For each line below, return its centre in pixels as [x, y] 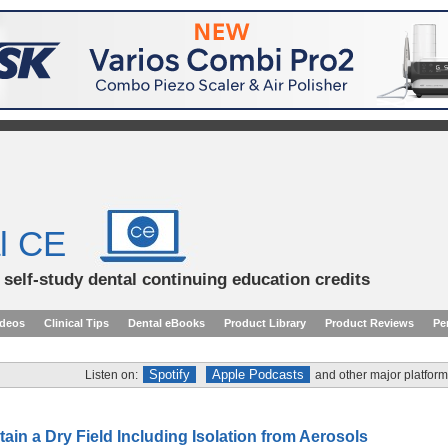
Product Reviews [369, 323]
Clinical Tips [76, 323]
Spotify [169, 374]
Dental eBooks [166, 323]
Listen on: [111, 375]
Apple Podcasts [258, 374]
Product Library [265, 323]
